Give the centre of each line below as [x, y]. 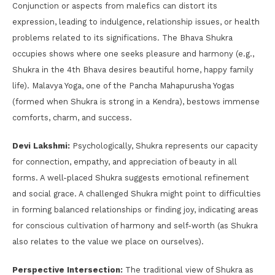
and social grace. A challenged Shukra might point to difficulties [137, 193]
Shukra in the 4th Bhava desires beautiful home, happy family [133, 69]
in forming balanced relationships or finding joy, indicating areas [135, 209]
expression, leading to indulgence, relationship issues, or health [136, 21]
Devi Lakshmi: [41, 145]
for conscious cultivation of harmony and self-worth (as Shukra [135, 225]
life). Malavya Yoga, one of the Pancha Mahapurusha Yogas [123, 85]
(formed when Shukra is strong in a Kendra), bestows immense [136, 101]
